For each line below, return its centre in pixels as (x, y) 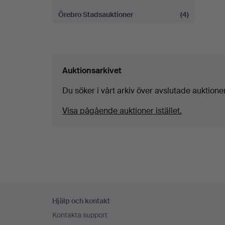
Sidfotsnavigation (96, 191)
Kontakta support (80, 215)
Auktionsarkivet (92, 71)
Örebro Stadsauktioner (96, 15)
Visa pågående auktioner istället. (122, 111)
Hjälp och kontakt (81, 201)
